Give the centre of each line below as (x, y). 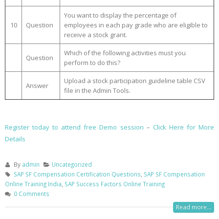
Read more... (194, 207)
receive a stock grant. (96, 35)
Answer (37, 86)
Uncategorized (72, 164)
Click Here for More (184, 127)
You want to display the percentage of (120, 15)
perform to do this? (92, 63)
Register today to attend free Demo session (74, 127)
